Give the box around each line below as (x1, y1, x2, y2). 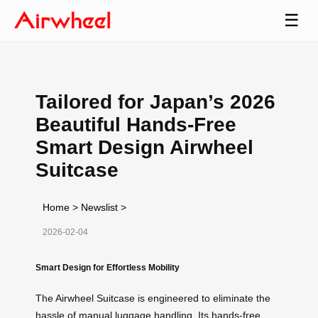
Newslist (81, 201, 118, 213)
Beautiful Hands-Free (35, 113, 236, 136)
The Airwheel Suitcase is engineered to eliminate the (35, 292, 270, 304)
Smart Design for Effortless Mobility (35, 262, 180, 272)
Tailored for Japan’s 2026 (35, 90, 275, 113)
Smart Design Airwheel (35, 136, 253, 158)
